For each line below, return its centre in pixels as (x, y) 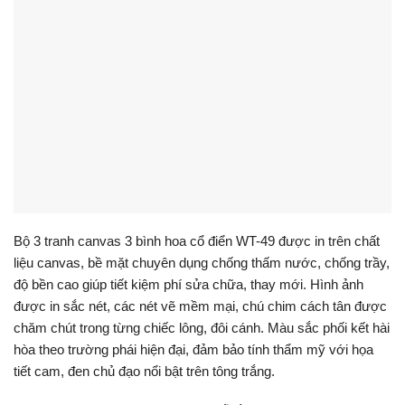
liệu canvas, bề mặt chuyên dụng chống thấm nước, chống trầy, (202, 263)
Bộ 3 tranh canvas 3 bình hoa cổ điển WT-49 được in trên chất (197, 241)
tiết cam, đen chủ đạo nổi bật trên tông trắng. (144, 372)
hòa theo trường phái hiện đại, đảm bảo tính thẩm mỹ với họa (193, 350)
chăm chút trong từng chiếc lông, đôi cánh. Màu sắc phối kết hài (202, 328)
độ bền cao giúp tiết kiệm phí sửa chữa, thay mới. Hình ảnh (188, 285)
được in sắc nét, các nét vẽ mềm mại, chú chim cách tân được (200, 306)
